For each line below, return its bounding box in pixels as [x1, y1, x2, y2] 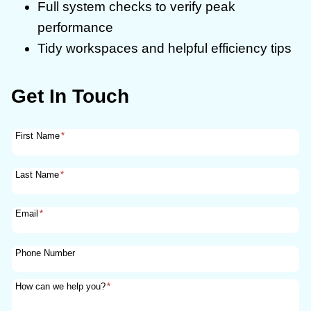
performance [37, 20, 113, 35]
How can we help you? [15, 280, 106, 292]
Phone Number [15, 247, 76, 258]
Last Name [15, 169, 60, 180]
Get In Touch [11, 85, 129, 108]
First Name [15, 131, 60, 142]
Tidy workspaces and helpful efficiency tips [37, 41, 292, 56]
